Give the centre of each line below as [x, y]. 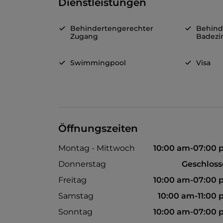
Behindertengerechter [112, 29]
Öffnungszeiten [98, 129]
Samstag [76, 196]
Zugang [84, 37]
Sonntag [75, 212]
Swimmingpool [98, 63]
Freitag [72, 180]
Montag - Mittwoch [97, 148]
